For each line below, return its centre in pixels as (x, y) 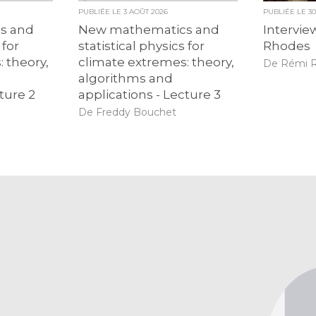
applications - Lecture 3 (149, 95)
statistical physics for (141, 46)
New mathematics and (148, 30)
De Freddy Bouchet (127, 112)
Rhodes (287, 46)
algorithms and (125, 79)
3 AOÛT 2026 (145, 12)
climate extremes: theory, (156, 62)
